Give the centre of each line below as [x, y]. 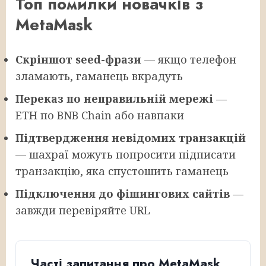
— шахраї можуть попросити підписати [126, 155]
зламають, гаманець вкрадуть [99, 76]
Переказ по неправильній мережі [114, 99]
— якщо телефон [189, 60]
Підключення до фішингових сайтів [123, 194]
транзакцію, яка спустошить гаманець [122, 171]
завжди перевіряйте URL [83, 210]
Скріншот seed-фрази [78, 60]
